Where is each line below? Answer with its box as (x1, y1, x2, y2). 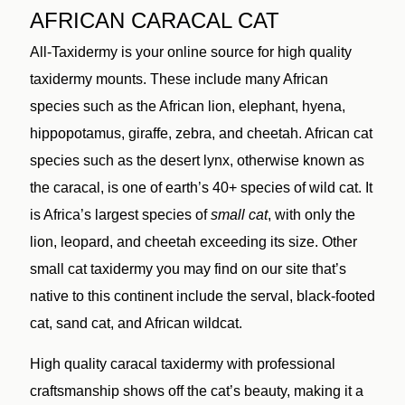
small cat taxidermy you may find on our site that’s (29, 260, 346, 277)
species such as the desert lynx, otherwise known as (29, 152, 364, 168)
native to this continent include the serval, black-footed (29, 287, 375, 304)
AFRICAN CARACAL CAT (29, 7, 279, 33)
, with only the (267, 206, 355, 222)
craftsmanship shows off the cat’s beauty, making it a (29, 382, 363, 399)
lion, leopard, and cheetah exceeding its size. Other (29, 233, 357, 250)
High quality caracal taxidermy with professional (29, 355, 335, 372)
